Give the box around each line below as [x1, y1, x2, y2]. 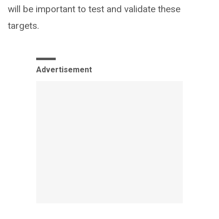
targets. [8, 20, 39, 32]
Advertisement [36, 65, 92, 75]
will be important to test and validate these [8, 3, 180, 15]
